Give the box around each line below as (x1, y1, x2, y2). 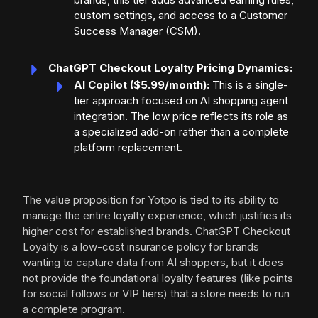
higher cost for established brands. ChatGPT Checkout (23, 224, 290, 238)
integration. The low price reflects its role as (74, 109, 288, 124)
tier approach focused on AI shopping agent (74, 94, 288, 108)
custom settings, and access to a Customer (74, 9, 287, 23)
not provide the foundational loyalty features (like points (23, 271, 293, 285)
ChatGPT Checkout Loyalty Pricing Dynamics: (48, 61, 292, 75)
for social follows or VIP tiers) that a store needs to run (23, 287, 290, 301)
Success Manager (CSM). (74, 24, 201, 38)
